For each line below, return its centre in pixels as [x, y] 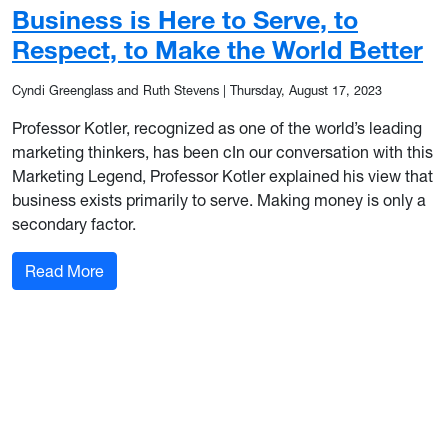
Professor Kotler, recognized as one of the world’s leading [217, 128]
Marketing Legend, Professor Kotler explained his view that [222, 176]
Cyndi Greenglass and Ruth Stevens [115, 90]
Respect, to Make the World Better [217, 49]
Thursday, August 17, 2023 [306, 90]
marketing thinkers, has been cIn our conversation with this [222, 152]
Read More [64, 271]
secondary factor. [74, 224]
